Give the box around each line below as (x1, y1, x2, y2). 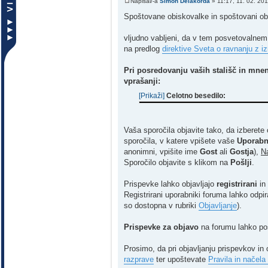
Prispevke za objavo (124, 223, 199, 232)
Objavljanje (199, 201, 237, 211)
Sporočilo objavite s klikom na (124, 158, 230, 167)
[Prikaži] (139, 92, 165, 100)
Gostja (230, 147, 254, 157)
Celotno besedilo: (165, 92, 226, 100)
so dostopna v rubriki (124, 201, 199, 211)
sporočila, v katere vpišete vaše (124, 136, 237, 146)
